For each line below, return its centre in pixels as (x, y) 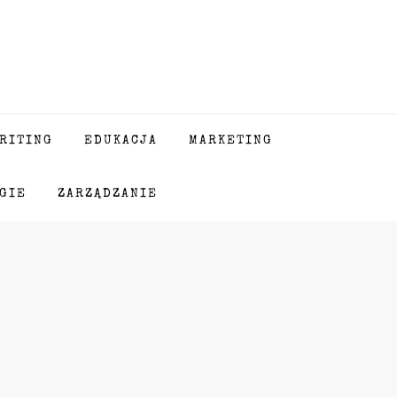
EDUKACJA (121, 141)
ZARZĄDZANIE (107, 194)
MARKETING (230, 141)
